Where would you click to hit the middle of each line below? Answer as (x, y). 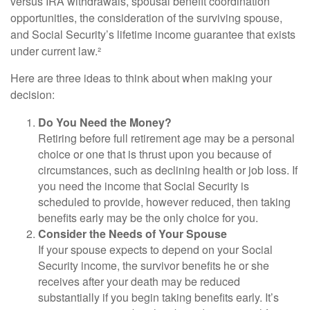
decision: (33, 94)
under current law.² (56, 51)
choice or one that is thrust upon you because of (155, 154)
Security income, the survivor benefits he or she (154, 265)
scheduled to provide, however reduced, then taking (164, 202)
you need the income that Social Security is (144, 186)
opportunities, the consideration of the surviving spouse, (146, 18)
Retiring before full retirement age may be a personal (166, 138)
